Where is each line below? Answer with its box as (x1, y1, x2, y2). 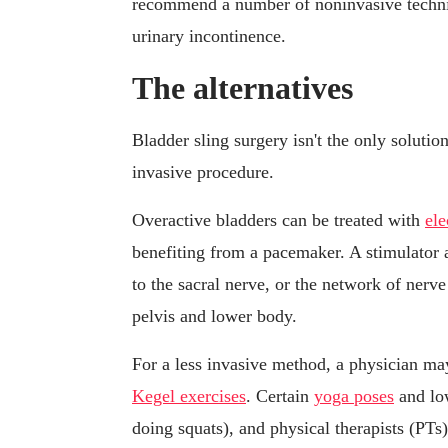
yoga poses (314, 386, 394, 407)
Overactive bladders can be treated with (132, 210, 425, 231)
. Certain (246, 386, 314, 407)
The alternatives (132, 70, 353, 107)
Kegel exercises (132, 386, 246, 407)
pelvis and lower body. (132, 306, 297, 327)
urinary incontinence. (132, 26, 286, 47)
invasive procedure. (132, 162, 274, 183)
